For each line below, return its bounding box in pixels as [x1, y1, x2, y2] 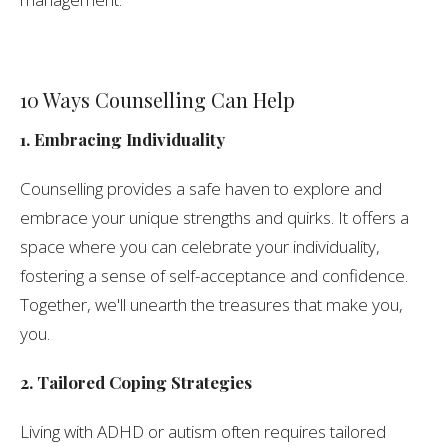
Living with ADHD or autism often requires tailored [20, 420, 386, 444]
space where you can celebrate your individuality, [20, 235, 380, 259]
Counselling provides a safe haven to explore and [20, 177, 382, 201]
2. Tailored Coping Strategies [20, 371, 252, 394]
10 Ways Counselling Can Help [20, 85, 295, 113]
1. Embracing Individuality [20, 128, 225, 151]
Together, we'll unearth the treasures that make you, [20, 293, 403, 317]
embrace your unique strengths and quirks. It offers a [20, 206, 409, 230]
